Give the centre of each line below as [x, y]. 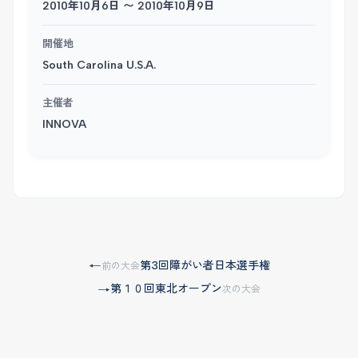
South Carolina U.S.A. [99, 65]
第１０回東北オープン [166, 289]
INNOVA [64, 124]
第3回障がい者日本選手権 [205, 265]
